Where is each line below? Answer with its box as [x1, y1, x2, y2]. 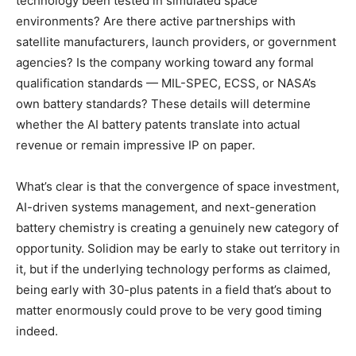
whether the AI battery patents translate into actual [16, 116, 300, 132]
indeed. [16, 323, 58, 339]
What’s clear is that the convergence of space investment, [16, 178, 339, 194]
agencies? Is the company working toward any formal [16, 54, 314, 70]
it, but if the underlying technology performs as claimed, [16, 261, 331, 277]
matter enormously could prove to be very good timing [16, 302, 322, 318]
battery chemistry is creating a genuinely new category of [16, 219, 339, 235]
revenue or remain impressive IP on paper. [16, 137, 255, 153]
